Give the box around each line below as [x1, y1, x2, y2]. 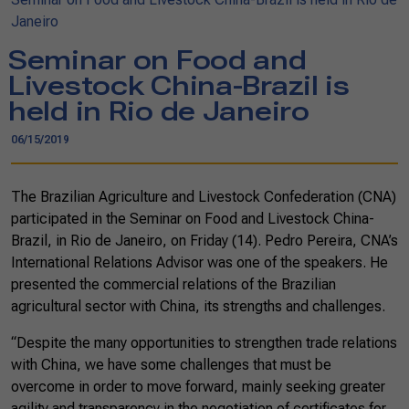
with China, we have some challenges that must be [11, 356, 331, 373]
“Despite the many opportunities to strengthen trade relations [11, 334, 397, 351]
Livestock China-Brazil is [8, 70, 350, 101]
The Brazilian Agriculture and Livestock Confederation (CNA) [11, 188, 396, 205]
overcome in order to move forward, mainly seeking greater [11, 378, 385, 395]
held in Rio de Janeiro [8, 96, 309, 127]
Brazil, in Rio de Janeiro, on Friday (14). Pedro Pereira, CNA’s [11, 232, 398, 249]
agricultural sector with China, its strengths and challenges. [11, 298, 385, 315]
